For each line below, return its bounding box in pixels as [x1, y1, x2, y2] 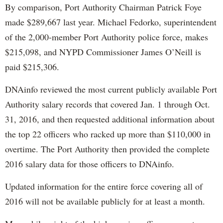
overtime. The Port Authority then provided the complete [5, 142, 210, 155]
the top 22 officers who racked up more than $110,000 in [5, 127, 211, 140]
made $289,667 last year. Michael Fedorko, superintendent [5, 15, 217, 28]
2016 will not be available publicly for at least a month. [5, 195, 205, 207]
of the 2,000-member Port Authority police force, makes [5, 30, 208, 43]
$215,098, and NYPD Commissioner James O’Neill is [5, 45, 201, 58]
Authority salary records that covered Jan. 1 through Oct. [5, 98, 210, 110]
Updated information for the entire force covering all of [5, 180, 203, 192]
